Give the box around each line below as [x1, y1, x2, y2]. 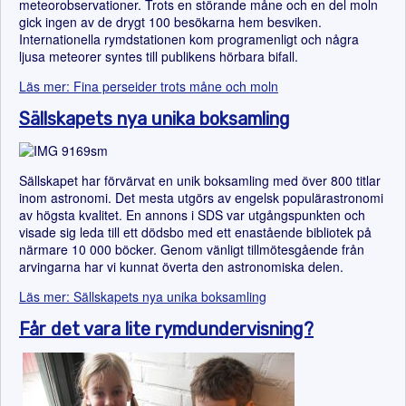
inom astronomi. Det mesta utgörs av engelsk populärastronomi [19, 188, 383, 207]
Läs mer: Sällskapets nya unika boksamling [19, 287, 266, 305]
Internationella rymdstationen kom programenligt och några [19, 30, 359, 48]
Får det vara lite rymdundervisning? [19, 318, 314, 340]
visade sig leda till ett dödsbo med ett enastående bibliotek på [19, 223, 372, 241]
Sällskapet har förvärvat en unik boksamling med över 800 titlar [19, 171, 381, 189]
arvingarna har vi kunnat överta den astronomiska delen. [19, 257, 343, 275]
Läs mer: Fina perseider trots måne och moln [19, 77, 278, 95]
